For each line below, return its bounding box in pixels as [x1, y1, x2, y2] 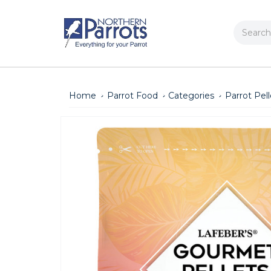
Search [233, 21, 263, 33]
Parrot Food [106, 90, 158, 101]
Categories [168, 90, 215, 101]
